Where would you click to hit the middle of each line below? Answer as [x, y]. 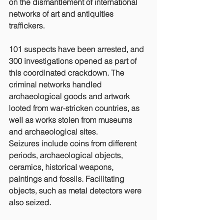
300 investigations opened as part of [74, 61]
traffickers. [28, 26]
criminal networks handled [56, 84]
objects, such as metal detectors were [76, 191]
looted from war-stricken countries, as [75, 108]
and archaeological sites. [54, 132]
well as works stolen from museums [71, 120]
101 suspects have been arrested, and [77, 49]
